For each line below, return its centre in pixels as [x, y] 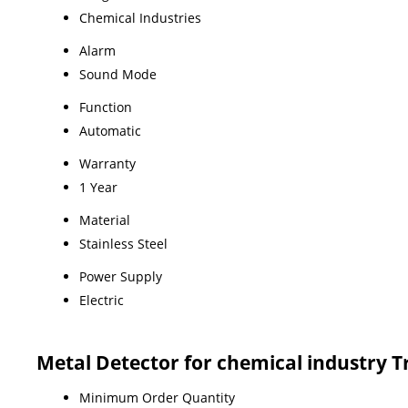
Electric [102, 300]
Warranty [107, 163]
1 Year [98, 187]
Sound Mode [118, 74]
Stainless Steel [123, 243]
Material [105, 219]
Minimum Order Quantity [157, 397]
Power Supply [121, 276]
